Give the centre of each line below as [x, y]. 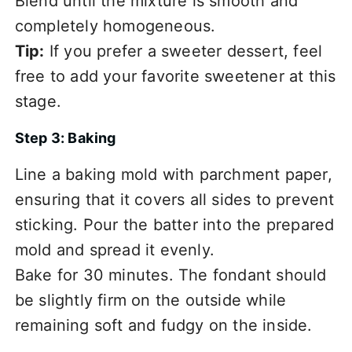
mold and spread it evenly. [114, 249]
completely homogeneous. [115, 26]
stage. [38, 101]
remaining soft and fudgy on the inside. [163, 325]
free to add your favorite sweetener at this [175, 76]
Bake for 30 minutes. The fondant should [170, 275]
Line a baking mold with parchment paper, [173, 174]
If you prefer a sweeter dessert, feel [183, 51]
